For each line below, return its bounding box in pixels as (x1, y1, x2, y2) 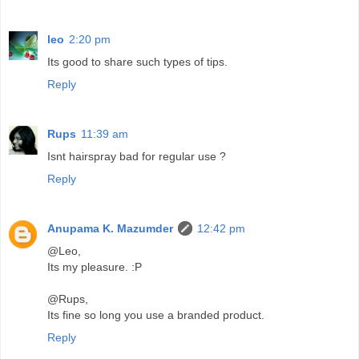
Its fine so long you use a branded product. (47, 309, 264, 322)
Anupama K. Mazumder (47, 222, 173, 236)
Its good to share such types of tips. (47, 55, 228, 69)
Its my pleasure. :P (47, 260, 142, 274)
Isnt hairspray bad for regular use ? (47, 150, 226, 163)
